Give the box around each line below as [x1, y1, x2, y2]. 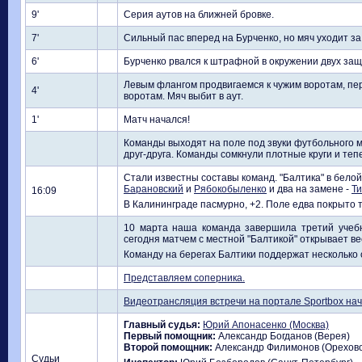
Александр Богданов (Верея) [216, 330, 350, 342]
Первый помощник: [124, 330, 216, 342]
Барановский [124, 183, 183, 195]
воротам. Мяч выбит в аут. [124, 90, 243, 102]
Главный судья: [124, 319, 200, 330]
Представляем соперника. [124, 272, 245, 284]
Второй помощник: [124, 342, 213, 353]
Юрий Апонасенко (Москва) [203, 319, 329, 330]
